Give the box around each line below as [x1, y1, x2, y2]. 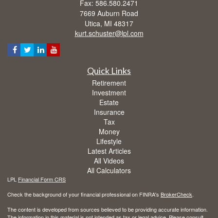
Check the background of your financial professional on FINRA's [7, 190, 161, 198]
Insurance [93, 107, 125, 117]
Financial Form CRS [18, 175, 66, 183]
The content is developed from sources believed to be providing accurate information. [7, 205, 208, 213]
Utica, [85, 18, 102, 28]
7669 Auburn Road [80, 8, 138, 18]
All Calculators [87, 165, 131, 175]
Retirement [92, 77, 126, 88]
